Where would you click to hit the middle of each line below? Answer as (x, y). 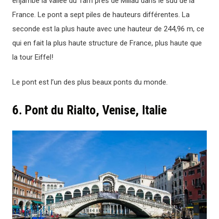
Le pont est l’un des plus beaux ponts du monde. (90, 82)
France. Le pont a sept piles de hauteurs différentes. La (101, 14)
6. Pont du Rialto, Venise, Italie (89, 110)
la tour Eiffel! (33, 57)
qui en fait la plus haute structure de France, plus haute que (107, 43)
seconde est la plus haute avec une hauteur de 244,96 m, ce (108, 29)
